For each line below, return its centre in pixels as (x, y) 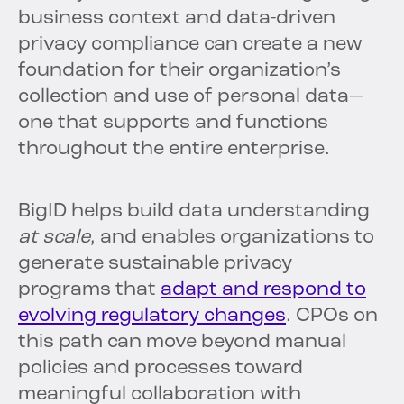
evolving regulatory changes (152, 317)
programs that (89, 290)
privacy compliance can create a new (190, 45)
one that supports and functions (173, 124)
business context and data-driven (177, 19)
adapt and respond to (263, 290)
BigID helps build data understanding (194, 212)
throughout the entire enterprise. (174, 150)
